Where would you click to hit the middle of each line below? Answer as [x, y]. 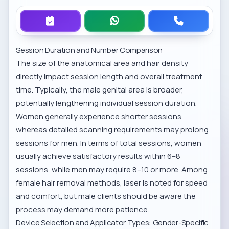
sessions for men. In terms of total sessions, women [109, 143]
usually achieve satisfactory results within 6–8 [98, 156]
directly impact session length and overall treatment [109, 76]
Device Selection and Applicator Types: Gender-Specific [112, 223]
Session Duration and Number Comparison [89, 50]
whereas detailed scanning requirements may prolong [112, 130]
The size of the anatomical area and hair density [102, 63]
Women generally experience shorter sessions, [100, 116]
